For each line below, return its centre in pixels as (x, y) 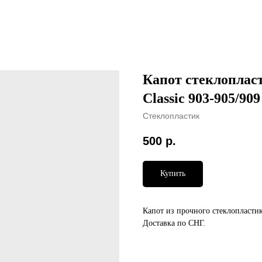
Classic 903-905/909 (201, 98)
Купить (173, 174)
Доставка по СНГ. (174, 223)
